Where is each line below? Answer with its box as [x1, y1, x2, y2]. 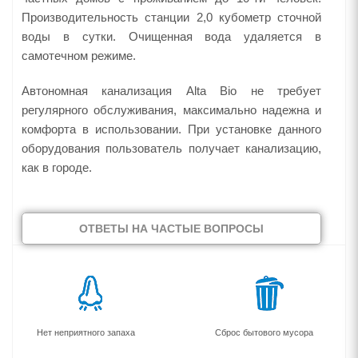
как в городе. [22, 161, 92, 174]
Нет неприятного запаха [37, 328, 135, 337]
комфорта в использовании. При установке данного [22, 122, 321, 136]
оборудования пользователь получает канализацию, [22, 141, 321, 155]
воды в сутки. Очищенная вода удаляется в [22, 30, 321, 43]
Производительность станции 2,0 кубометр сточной [22, 10, 321, 24]
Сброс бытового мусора [215, 328, 313, 337]
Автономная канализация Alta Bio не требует [22, 84, 321, 97]
